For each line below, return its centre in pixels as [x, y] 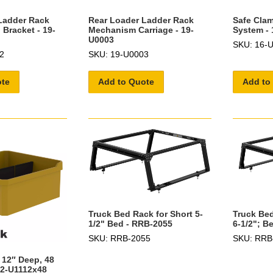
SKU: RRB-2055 [119, 238]
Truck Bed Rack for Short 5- [145, 214]
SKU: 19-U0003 [118, 54]
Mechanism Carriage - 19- [141, 30]
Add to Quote [126, 81]
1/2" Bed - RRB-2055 [130, 223]
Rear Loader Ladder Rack [141, 20]
